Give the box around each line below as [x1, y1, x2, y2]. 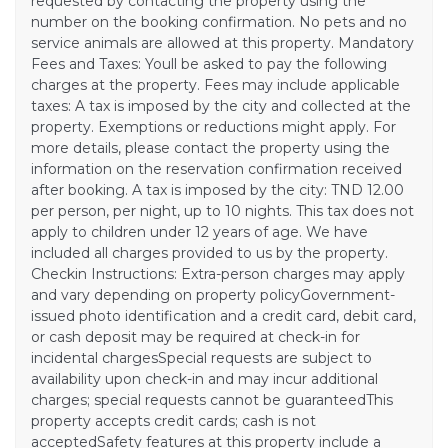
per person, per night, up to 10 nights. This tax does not [31, 201, 414, 220]
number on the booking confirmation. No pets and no [31, 12, 407, 31]
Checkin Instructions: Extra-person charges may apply [31, 264, 405, 283]
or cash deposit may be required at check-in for [31, 327, 360, 346]
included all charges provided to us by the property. [31, 243, 388, 262]
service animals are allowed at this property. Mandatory [31, 33, 414, 52]
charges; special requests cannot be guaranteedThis [31, 390, 393, 409]
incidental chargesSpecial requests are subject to [31, 348, 372, 367]
